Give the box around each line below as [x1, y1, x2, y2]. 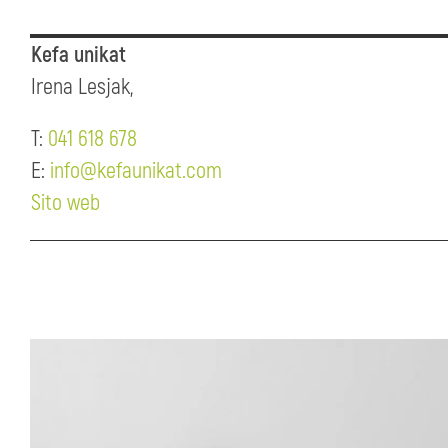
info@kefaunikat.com [50, 157, 222, 185]
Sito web [31, 189, 100, 217]
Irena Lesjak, [31, 73, 133, 101]
